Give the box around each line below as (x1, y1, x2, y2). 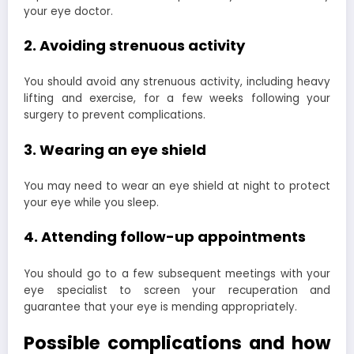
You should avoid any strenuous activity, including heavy (24, 74, 330, 90)
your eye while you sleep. (24, 195, 159, 211)
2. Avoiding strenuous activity (24, 35, 245, 55)
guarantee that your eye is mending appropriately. (24, 299, 297, 314)
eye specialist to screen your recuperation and (24, 282, 330, 298)
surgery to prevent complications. (24, 107, 205, 123)
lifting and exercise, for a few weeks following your (24, 91, 330, 107)
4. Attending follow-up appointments (24, 227, 306, 247)
